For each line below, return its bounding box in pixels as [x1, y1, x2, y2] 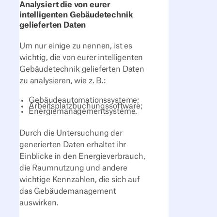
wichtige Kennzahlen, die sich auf [19, 175, 140, 184]
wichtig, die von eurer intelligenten [19, 54, 143, 62]
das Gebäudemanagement [19, 187, 116, 195]
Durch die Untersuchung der [19, 129, 123, 137]
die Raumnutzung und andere [19, 164, 127, 172]
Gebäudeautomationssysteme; [29, 96, 139, 104]
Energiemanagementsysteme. [29, 108, 139, 116]
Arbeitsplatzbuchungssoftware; [29, 102, 142, 110]
